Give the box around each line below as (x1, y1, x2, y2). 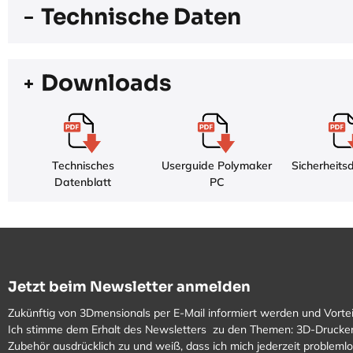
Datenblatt (54, 175, 111, 190)
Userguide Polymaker (162, 158, 272, 173)
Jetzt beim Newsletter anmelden (8, 277, 251, 295)
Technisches (51, 158, 114, 173)
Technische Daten (41, 3, 241, 32)
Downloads (41, 69, 172, 98)
